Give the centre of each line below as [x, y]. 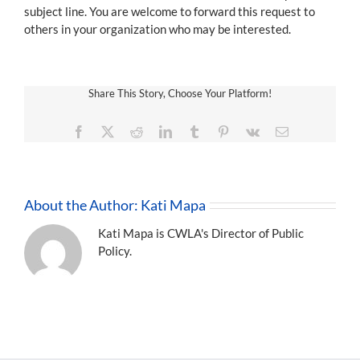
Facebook [109, 131]
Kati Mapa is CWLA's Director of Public [201, 233]
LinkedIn [194, 131]
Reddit [159, 131]
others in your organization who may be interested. [157, 29]
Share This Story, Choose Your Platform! [180, 93]
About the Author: [82, 205]
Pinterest [250, 131]
